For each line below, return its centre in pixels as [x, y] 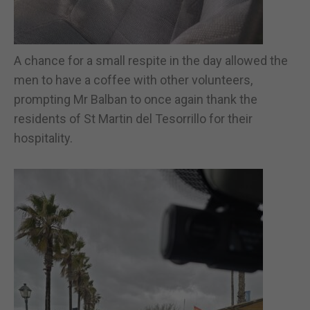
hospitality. [43, 138]
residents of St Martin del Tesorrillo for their [133, 119]
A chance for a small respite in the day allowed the [151, 61]
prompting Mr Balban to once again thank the [136, 99]
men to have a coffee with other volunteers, [133, 80]
